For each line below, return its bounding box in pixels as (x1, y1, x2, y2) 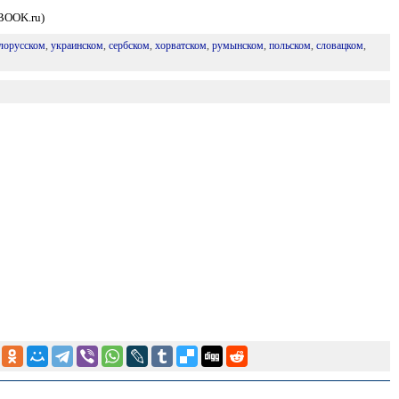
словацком (315, 39, 363, 52)
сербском (108, 39, 150, 52)
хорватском (154, 39, 207, 52)
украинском (50, 39, 103, 52)
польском (268, 39, 311, 52)
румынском (211, 39, 264, 52)
